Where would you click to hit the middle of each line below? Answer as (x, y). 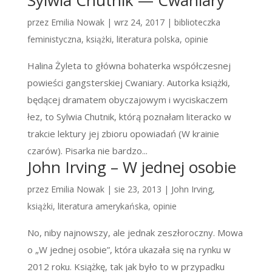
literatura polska (148, 39)
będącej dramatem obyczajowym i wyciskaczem (127, 100)
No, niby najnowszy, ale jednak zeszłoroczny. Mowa (135, 233)
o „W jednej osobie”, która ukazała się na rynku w (129, 250)
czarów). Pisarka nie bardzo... (87, 151)
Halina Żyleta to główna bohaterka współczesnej (129, 66)
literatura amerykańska (103, 206)
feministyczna (54, 39)
